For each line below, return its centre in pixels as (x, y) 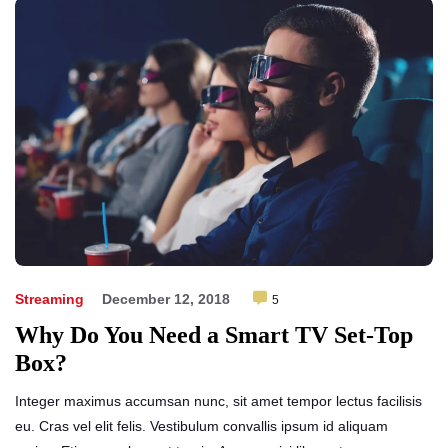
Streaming (49, 298)
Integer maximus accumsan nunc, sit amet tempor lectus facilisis (218, 400)
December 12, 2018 (166, 298)
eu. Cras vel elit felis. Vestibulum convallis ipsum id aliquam (201, 425)
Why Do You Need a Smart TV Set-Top (214, 334)
